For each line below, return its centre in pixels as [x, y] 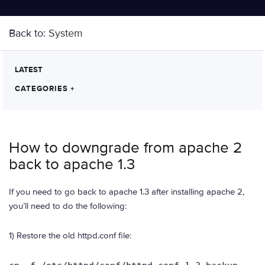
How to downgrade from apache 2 [125, 148]
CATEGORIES [43, 89]
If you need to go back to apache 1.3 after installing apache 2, [127, 192]
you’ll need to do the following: [68, 206]
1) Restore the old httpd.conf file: [70, 236]
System [66, 33]
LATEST [29, 70]
